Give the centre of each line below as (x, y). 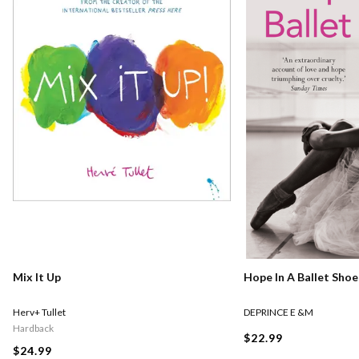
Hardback (33, 329)
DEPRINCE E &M (278, 313)
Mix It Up (37, 277)
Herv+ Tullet (39, 313)
